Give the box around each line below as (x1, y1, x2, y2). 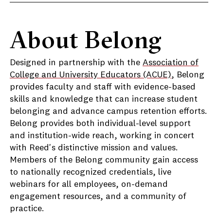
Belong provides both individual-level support (10, 119, 191, 128)
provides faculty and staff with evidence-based (10, 83, 196, 91)
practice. (10, 204, 44, 213)
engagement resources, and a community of (10, 192, 186, 201)
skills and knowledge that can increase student (10, 95, 198, 104)
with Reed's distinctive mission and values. (10, 144, 178, 152)
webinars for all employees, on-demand (10, 180, 168, 189)
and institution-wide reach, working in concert (10, 131, 194, 140)
